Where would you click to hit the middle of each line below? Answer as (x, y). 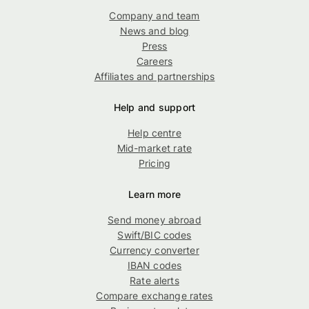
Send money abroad (154, 220)
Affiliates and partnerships (154, 77)
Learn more (154, 195)
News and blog (154, 31)
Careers (154, 61)
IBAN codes (154, 266)
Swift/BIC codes (154, 235)
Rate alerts (154, 281)
